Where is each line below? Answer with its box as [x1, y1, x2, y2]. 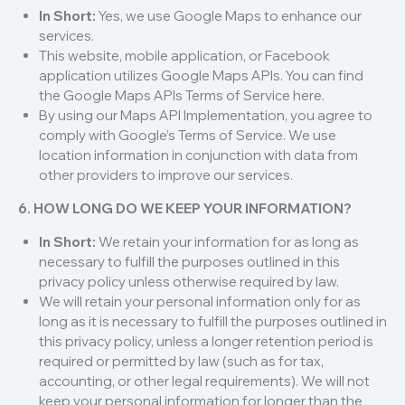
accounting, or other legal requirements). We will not [38, 372, 370, 391]
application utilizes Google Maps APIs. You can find [38, 67, 363, 85]
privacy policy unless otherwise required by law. [38, 273, 339, 291]
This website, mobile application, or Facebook [38, 47, 330, 65]
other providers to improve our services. [38, 166, 293, 184]
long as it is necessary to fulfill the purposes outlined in [38, 313, 387, 331]
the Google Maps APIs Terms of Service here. [38, 87, 325, 105]
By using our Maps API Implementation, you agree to [38, 107, 372, 125]
